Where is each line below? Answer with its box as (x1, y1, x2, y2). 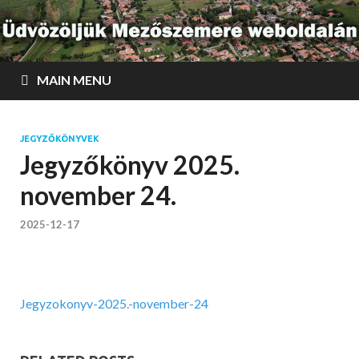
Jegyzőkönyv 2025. (20, 149, 240, 181)
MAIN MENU (37, 72, 111, 88)
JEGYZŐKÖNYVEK (20, 134, 99, 144)
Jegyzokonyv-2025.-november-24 (20, 295, 208, 311)
